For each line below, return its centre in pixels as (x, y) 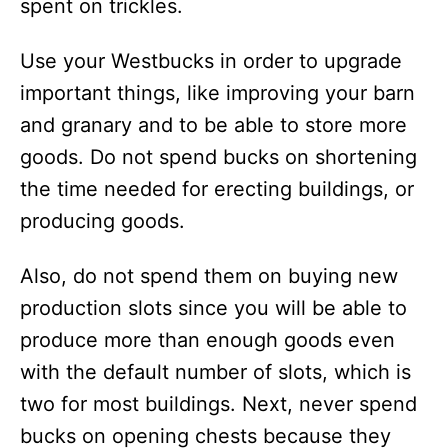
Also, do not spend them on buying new (209, 276)
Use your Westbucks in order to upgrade (211, 61)
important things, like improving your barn (217, 93)
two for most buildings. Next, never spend (218, 404)
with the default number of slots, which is (215, 372)
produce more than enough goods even (207, 340)
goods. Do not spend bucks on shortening (218, 157)
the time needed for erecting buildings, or (217, 189)
